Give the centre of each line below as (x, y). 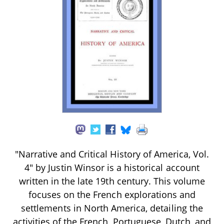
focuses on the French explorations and (112, 194)
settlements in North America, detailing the (112, 208)
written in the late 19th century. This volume (112, 181)
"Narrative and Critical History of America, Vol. (112, 154)
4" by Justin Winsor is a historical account (112, 167)
